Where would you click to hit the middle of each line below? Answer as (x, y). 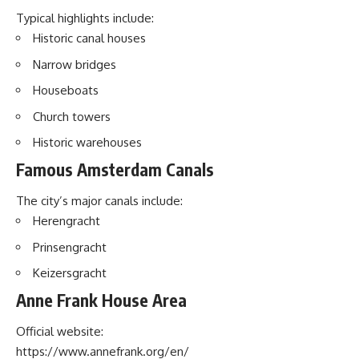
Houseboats (66, 90)
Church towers (72, 116)
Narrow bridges (75, 64)
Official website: (60, 331)
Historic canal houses (89, 38)
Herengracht (67, 221)
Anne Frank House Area (101, 300)
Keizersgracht (70, 273)
